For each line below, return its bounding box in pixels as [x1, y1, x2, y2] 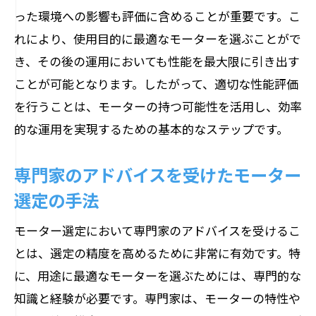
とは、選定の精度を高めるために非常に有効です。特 [14, 244, 300, 262]
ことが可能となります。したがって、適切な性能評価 [14, 75, 298, 92]
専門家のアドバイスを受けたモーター [14, 162, 301, 187]
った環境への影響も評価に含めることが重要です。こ [14, 7, 300, 25]
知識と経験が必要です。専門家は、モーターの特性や [14, 289, 300, 307]
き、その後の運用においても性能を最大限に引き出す [14, 52, 300, 70]
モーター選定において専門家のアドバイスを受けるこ [14, 221, 300, 239]
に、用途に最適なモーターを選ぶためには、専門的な [14, 267, 301, 284]
